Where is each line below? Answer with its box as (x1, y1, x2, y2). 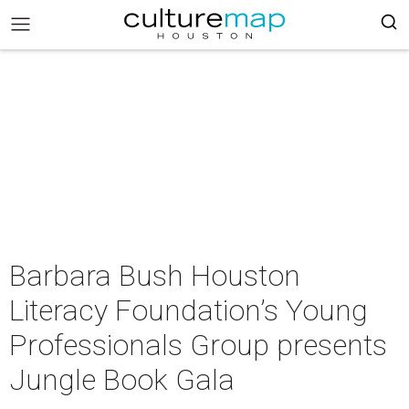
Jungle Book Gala (9, 362, 235, 397)
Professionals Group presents (9, 328, 387, 362)
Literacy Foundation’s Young (9, 293, 368, 328)
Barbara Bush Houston (9, 258, 300, 293)
